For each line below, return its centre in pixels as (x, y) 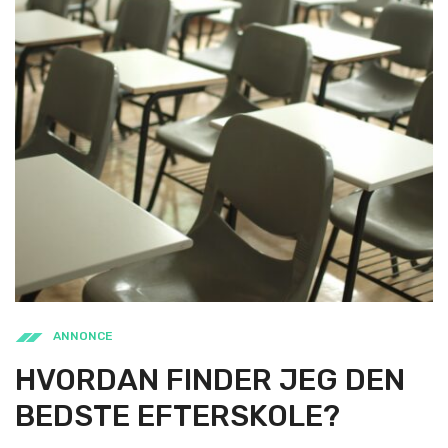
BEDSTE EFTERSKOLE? (177, 415)
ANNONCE (83, 335)
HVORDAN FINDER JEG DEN (210, 379)
